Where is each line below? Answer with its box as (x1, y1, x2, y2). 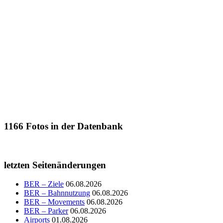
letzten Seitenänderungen (4, 159, 106, 170)
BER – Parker (24, 207, 68, 216)
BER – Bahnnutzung (24, 189, 90, 198)
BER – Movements (24, 198, 85, 207)
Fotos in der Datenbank (23, 121, 123, 132)
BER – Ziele (24, 180, 64, 189)
